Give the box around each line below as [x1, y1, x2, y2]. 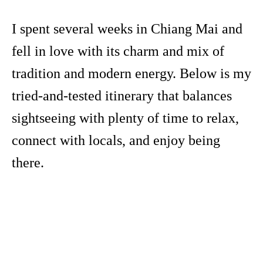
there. [12, 155, 44, 171]
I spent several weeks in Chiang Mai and [12, 21, 242, 37]
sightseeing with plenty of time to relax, [12, 110, 239, 126]
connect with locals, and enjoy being [12, 133, 220, 149]
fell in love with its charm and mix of [12, 43, 224, 59]
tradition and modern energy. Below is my [12, 66, 251, 82]
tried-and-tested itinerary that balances [12, 88, 232, 104]
